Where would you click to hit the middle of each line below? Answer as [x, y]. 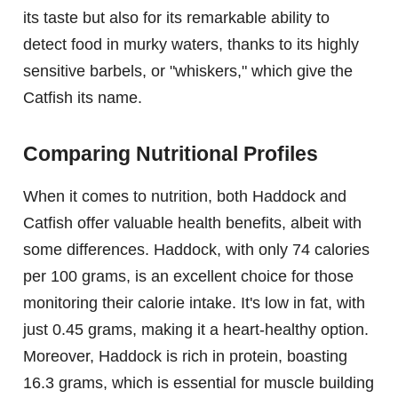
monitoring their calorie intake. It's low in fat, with [194, 302]
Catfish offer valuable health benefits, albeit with [192, 223]
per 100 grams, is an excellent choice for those [188, 276]
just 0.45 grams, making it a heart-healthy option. [196, 329]
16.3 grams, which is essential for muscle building [199, 382]
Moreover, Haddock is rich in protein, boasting [185, 356]
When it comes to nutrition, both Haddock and [185, 196]
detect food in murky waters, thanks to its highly [191, 44]
